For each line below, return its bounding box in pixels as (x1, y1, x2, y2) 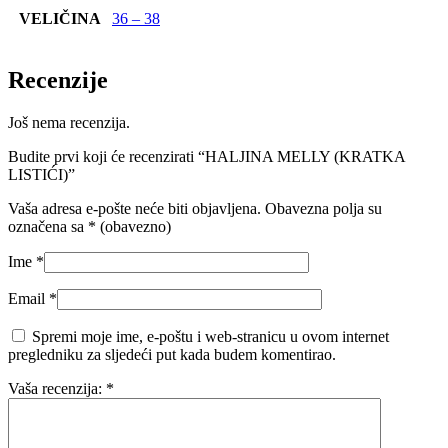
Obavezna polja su (265, 199, 382, 217)
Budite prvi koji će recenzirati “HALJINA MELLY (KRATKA (8, 147, 405, 165)
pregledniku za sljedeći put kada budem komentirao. (8, 345, 336, 363)
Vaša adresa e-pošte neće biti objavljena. (8, 199, 261, 217)
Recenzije (8, 66, 108, 93)
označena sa (8, 217, 88, 235)
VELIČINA (18, 9, 101, 27)
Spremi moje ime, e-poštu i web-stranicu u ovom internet (32, 327, 389, 345)
